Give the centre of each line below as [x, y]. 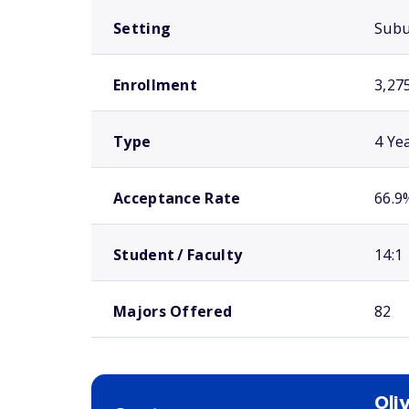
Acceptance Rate [177, 198]
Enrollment [155, 85]
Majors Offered [173, 311]
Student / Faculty [178, 255]
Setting [142, 28]
